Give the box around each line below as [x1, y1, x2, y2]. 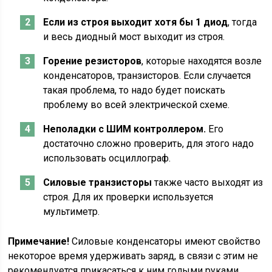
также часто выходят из [152, 177, 263, 188]
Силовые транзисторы [43, 177, 152, 188]
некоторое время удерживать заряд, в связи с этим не [8, 250, 259, 262]
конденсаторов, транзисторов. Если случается [43, 70, 251, 81]
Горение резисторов [43, 55, 142, 67]
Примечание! [8, 236, 70, 247]
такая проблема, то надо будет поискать [43, 84, 226, 96]
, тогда [228, 16, 257, 28]
